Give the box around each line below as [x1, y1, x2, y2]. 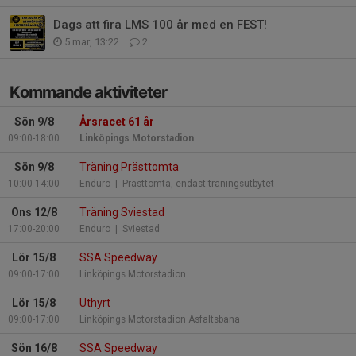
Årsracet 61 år [79, 114, 154, 128]
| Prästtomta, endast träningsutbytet [110, 177, 274, 189]
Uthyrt [79, 296, 110, 309]
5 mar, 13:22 [62, 35, 122, 48]
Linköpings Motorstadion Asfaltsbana [79, 313, 240, 325]
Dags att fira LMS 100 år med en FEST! [53, 17, 267, 32]
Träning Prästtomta [79, 160, 179, 173]
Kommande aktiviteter [10, 82, 167, 102]
